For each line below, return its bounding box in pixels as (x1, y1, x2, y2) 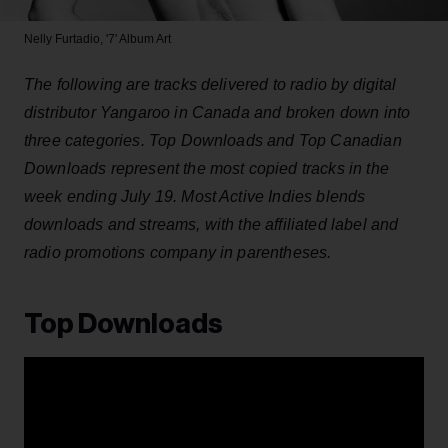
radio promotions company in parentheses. (24, 243, 332, 261)
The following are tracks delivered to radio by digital (24, 75, 397, 93)
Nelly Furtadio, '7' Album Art (24, 31, 171, 46)
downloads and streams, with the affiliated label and (24, 215, 399, 233)
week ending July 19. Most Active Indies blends (24, 187, 366, 205)
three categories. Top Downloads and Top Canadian (24, 131, 402, 149)
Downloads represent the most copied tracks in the (24, 159, 389, 177)
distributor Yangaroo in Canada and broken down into (24, 103, 411, 121)
